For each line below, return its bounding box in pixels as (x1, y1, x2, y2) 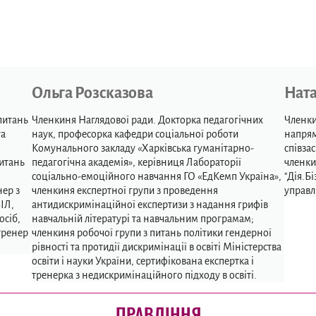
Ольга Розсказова (32, 85, 153, 102)
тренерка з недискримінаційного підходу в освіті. (32, 269, 257, 281)
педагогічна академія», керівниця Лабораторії (32, 157, 242, 168)
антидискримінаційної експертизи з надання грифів (32, 199, 269, 210)
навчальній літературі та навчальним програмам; (32, 213, 255, 224)
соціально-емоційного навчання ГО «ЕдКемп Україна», (32, 171, 282, 182)
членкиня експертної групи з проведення (32, 185, 219, 196)
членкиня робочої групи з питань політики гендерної (32, 227, 272, 238)
